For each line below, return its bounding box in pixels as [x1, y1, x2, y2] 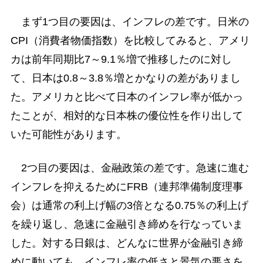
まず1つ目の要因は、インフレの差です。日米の [10, 15, 249, 28]
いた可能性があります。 [10, 128, 127, 140]
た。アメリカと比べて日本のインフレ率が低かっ [10, 90, 243, 103]
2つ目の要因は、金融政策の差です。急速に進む [10, 162, 249, 174]
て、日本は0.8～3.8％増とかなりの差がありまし [10, 72, 241, 84]
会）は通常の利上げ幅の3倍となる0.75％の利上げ [10, 200, 248, 212]
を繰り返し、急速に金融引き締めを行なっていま [10, 218, 243, 231]
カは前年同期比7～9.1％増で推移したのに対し [10, 53, 232, 65]
